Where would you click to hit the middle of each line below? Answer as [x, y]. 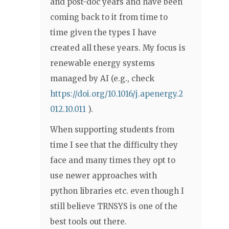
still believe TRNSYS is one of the [114, 206]
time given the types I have [103, 32]
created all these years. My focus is [118, 48]
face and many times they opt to [113, 160]
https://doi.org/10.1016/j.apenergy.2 [117, 94]
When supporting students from [112, 130]
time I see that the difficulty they [114, 145]
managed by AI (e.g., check [102, 78]
